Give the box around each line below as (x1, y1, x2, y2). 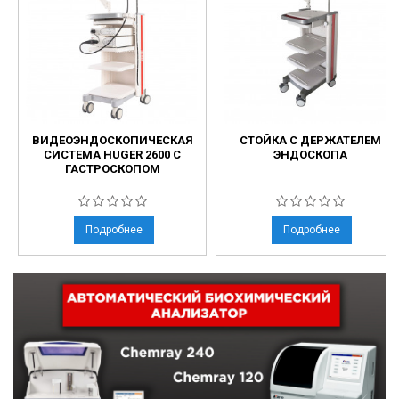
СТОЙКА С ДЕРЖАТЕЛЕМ (239, 134, 381, 148)
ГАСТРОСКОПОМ (64, 162, 160, 176)
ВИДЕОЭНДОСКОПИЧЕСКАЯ (31, 134, 193, 148)
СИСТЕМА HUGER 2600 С (44, 148, 181, 162)
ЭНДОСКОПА (273, 148, 347, 162)
